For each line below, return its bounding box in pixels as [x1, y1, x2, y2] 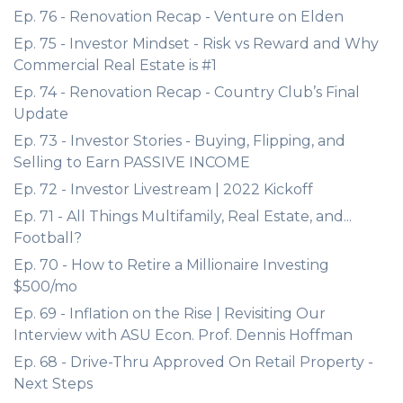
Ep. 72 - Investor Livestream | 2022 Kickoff [13, 181, 313, 198]
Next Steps [13, 375, 93, 392]
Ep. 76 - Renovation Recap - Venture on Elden [13, 8, 344, 25]
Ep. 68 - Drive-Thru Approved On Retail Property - [13, 354, 373, 371]
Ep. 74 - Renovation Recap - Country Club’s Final [13, 84, 360, 101]
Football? [13, 229, 82, 246]
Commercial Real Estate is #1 [13, 57, 217, 74]
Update [13, 105, 68, 122]
